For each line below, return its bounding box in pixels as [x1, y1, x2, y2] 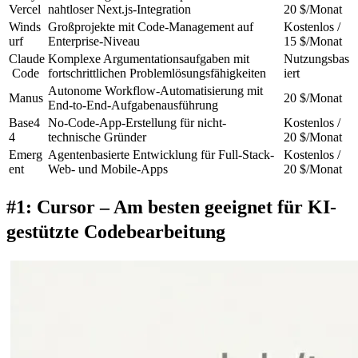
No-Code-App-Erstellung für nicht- [48, 115, 226, 129]
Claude [9, 51, 45, 66]
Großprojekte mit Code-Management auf [48, 19, 257, 34]
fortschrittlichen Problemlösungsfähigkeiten [48, 66, 266, 80]
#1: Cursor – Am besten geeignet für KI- [6, 196, 336, 217]
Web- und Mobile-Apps [48, 161, 168, 176]
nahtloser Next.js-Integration [48, 2, 191, 16]
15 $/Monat [284, 34, 342, 48]
